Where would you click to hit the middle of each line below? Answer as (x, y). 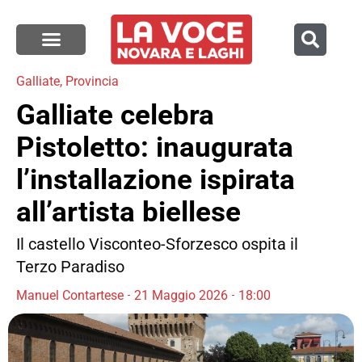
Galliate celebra (115, 115)
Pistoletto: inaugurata (155, 147)
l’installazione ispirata (156, 179)
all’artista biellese (128, 212)
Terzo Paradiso (70, 266)
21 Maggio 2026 (181, 295)
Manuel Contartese (70, 295)
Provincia (92, 81)
